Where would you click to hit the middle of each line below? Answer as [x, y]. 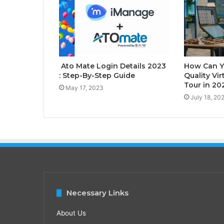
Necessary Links [97, 193]
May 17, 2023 [84, 88]
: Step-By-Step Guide [97, 76]
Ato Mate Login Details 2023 [112, 66]
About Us [71, 213]
